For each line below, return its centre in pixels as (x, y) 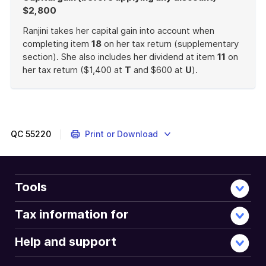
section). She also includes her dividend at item (120, 57)
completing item (57, 44)
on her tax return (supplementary (170, 44)
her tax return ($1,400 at (74, 70)
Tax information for (72, 214)
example (39, 108)
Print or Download (121, 134)
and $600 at (158, 70)
